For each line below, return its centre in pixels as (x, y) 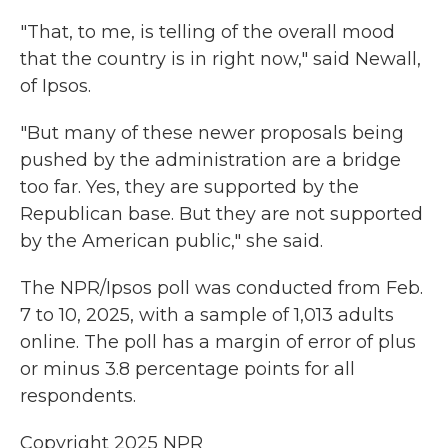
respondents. (78, 396)
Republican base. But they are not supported (221, 214)
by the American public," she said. (171, 241)
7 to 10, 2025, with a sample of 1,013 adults (207, 315)
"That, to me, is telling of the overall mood (207, 32)
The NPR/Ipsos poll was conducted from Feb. (221, 288)
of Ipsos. (55, 86)
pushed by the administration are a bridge (210, 160)
